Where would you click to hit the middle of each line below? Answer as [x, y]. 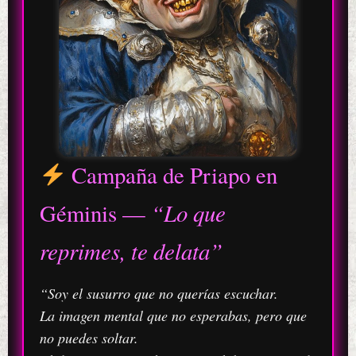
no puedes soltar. [89, 337]
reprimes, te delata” [131, 251]
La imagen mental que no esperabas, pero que [173, 315]
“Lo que [188, 213]
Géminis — [95, 213]
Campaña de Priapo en [171, 175]
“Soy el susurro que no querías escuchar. [159, 293]
